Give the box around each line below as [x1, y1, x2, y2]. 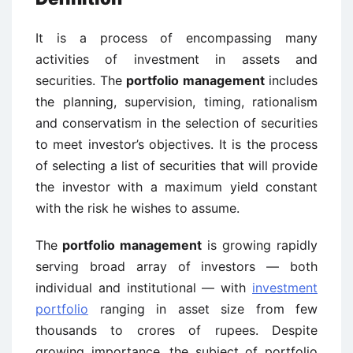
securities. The [35, 72, 126, 88]
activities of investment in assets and [35, 51, 318, 67]
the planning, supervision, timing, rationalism [35, 94, 318, 110]
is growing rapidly [202, 237, 318, 253]
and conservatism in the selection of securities [35, 115, 318, 131]
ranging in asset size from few [88, 301, 318, 317]
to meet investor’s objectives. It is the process [35, 136, 318, 152]
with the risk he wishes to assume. [35, 200, 240, 216]
